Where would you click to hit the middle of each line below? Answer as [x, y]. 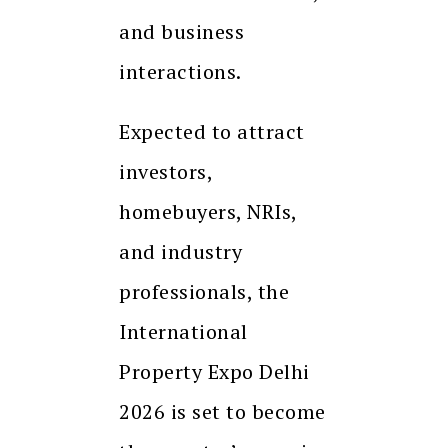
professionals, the [204, 291]
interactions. [180, 71]
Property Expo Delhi [214, 371]
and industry [180, 251]
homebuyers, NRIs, [208, 211]
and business [181, 31]
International [183, 331]
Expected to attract [212, 131]
